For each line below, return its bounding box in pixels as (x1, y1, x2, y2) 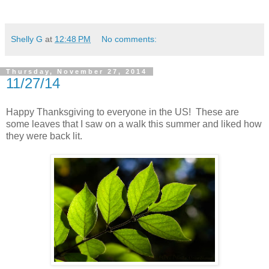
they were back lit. (6, 131, 82, 141)
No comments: (101, 34, 157, 44)
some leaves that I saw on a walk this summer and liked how (6, 119, 262, 129)
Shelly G (11, 34, 43, 44)
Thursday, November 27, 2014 (6, 68, 147, 76)
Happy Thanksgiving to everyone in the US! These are (6, 107, 239, 117)
